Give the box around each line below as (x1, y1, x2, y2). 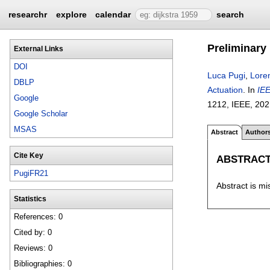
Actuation (207, 85, 243, 95)
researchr (8, 10, 48, 19)
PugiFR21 (14, 168, 49, 178)
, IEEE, (227, 99, 255, 109)
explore (55, 10, 87, 19)
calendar (95, 10, 131, 19)
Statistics (13, 195, 46, 202)
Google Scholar (14, 109, 68, 119)
